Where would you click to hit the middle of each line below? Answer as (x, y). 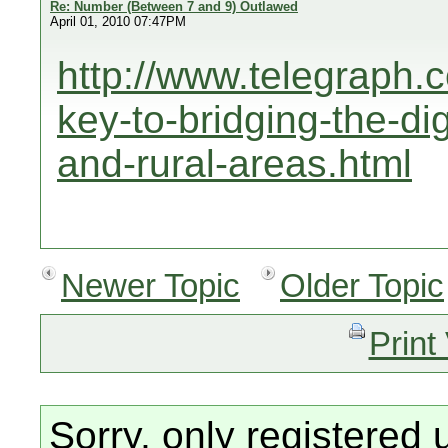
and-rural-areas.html (234, 163)
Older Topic (362, 285)
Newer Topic (150, 285)
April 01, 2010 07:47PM (118, 21)
